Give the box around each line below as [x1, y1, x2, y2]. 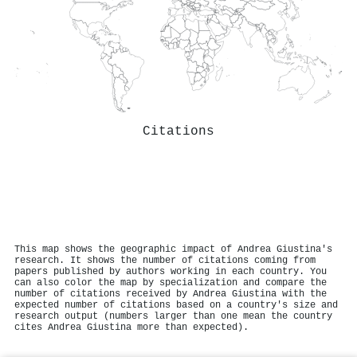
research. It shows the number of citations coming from [14, 254, 316, 266]
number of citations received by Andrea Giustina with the [14, 288, 327, 300]
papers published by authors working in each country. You [14, 265, 327, 277]
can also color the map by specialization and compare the [14, 277, 327, 288]
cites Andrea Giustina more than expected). [14, 321, 249, 333]
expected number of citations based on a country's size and [14, 299, 338, 311]
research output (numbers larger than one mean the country [14, 310, 332, 322]
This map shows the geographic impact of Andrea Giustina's [14, 243, 332, 255]
